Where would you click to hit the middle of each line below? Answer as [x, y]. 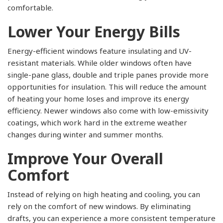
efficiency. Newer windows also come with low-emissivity [108, 110]
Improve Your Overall [85, 158]
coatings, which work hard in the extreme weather [97, 122]
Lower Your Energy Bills [94, 31]
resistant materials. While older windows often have [100, 62]
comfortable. [30, 7]
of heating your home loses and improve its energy [98, 98]
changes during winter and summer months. [85, 134]
